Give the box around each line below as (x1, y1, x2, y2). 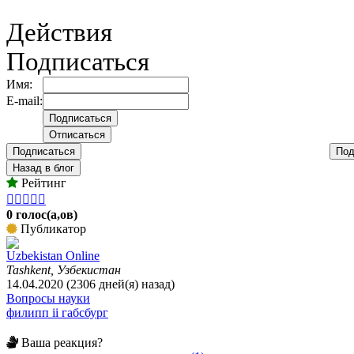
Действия (6, 18, 112, 47)
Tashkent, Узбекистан (6, 263, 121, 277)
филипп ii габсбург (6, 306, 108, 320)
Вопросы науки (6, 292, 90, 306)
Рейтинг (18, 176, 66, 190)
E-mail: (6, 94, 43, 108)
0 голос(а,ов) (6, 208, 77, 222)
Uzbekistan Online (6, 249, 100, 263)
